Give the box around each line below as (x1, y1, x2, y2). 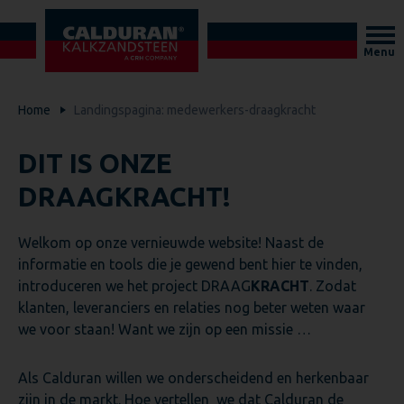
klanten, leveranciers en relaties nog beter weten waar (18, 299, 365, 316)
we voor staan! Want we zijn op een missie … (18, 321, 311, 337)
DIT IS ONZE (18, 148, 172, 179)
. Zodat (309, 278, 356, 294)
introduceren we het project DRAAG (18, 278, 251, 294)
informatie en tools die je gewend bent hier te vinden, (18, 256, 363, 272)
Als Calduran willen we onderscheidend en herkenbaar (18, 370, 369, 386)
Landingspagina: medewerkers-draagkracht (74, 103, 316, 117)
